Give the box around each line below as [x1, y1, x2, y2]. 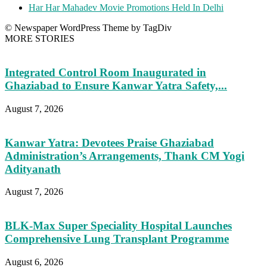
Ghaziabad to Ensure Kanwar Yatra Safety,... [5, 79, 227, 92]
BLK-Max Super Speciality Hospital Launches [5, 219, 232, 232]
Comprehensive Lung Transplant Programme [5, 232, 229, 245]
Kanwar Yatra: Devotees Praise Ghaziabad [5, 136, 214, 149]
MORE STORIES [5, 33, 74, 44]
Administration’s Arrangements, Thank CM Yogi [5, 149, 244, 162]
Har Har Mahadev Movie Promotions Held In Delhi [29, 2, 223, 13]
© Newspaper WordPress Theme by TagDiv [5, 23, 172, 33]
